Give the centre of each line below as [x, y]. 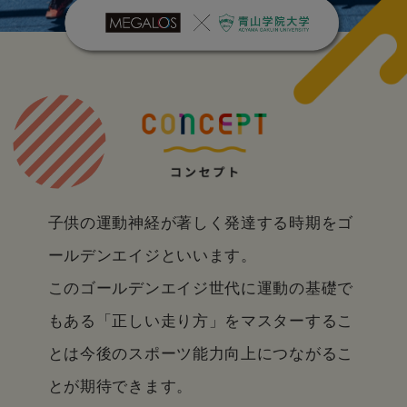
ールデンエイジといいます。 [152, 256]
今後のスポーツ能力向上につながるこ [217, 354]
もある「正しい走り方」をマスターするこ [200, 322]
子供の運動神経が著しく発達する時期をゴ [200, 223]
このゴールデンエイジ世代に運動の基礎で [200, 289]
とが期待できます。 [120, 387]
